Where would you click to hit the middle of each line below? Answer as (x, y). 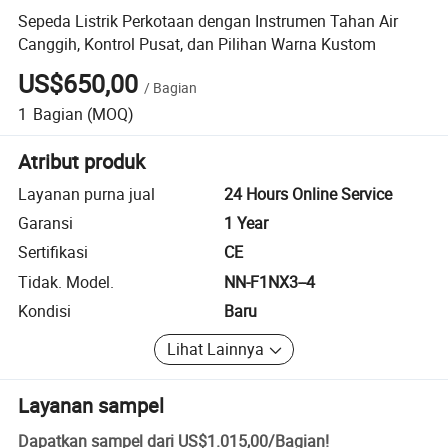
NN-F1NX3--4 (269, 281)
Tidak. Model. (66, 281)
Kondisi (45, 311)
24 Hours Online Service (308, 193)
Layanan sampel (91, 405)
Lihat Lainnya (215, 349)
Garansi (46, 223)
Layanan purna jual (87, 193)
